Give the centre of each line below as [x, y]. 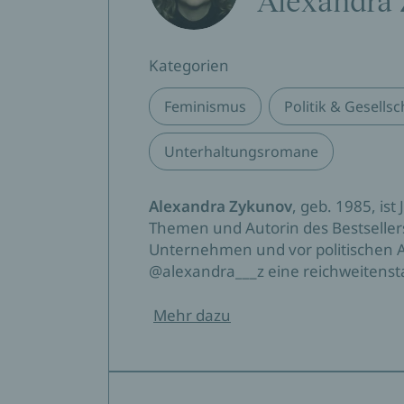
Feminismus [205, 106]
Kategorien [189, 65]
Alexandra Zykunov [220, 206]
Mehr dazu [192, 315]
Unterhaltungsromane [241, 151]
